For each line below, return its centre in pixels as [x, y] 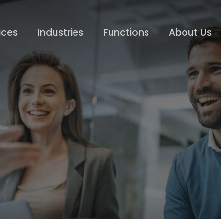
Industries [60, 32]
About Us [190, 32]
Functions [126, 32]
